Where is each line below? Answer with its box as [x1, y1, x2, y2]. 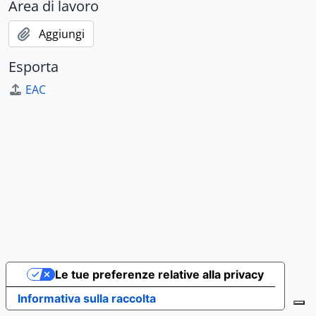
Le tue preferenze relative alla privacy [54, 267, 264, 281]
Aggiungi [39, 26, 85, 42]
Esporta [8, 57, 59, 76]
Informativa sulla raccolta [18, 291, 156, 305]
